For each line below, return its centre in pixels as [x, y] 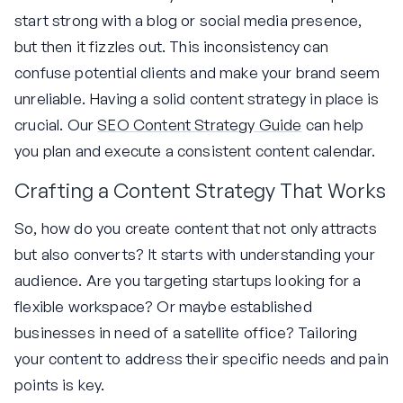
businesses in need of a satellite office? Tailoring [186, 332]
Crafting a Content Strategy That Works [200, 190]
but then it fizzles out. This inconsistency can [171, 47]
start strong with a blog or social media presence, [188, 21]
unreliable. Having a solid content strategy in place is [197, 99]
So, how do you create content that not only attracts [196, 228]
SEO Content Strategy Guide [200, 125]
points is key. [60, 384]
